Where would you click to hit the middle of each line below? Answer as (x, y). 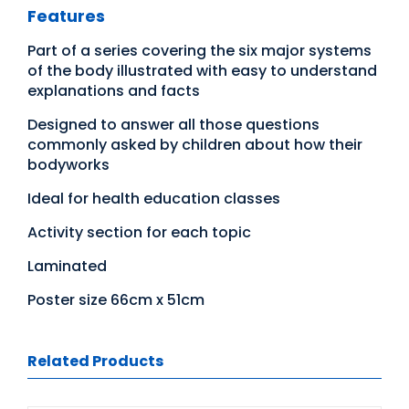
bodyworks (68, 164)
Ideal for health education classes (154, 198)
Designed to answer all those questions (173, 124)
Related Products (95, 361)
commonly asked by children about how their (195, 144)
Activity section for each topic (139, 232)
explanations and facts (114, 90)
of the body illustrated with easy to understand (202, 70)
